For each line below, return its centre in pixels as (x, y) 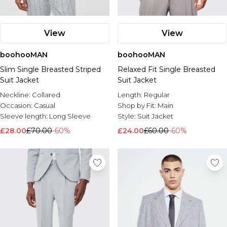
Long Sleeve (70, 116)
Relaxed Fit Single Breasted (166, 69)
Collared (46, 95)
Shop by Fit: (138, 105)
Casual (45, 105)
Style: (127, 116)
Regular (157, 95)
